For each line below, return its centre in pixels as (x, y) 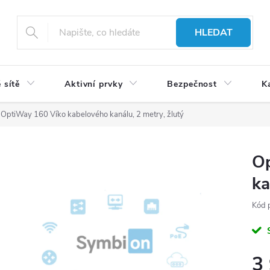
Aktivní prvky (94, 84)
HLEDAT (213, 33)
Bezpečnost (192, 84)
